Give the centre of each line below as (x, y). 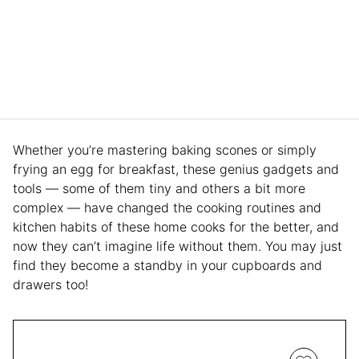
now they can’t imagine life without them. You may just (177, 246)
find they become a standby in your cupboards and (167, 265)
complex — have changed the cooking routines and (167, 207)
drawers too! (52, 284)
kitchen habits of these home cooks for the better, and (176, 226)
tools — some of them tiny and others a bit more (159, 188)
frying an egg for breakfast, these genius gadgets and (176, 169)
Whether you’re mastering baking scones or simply (165, 149)
